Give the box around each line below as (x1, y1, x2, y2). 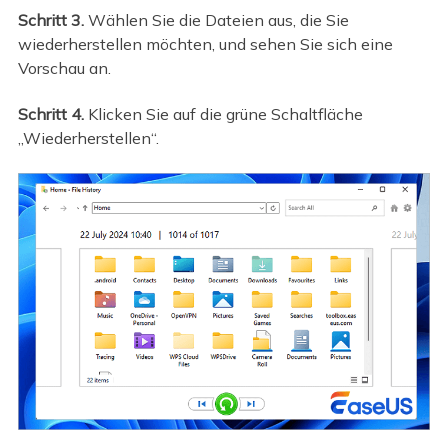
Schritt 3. (17, 9, 84, 30)
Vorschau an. (17, 57, 111, 78)
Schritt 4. (17, 104, 84, 125)
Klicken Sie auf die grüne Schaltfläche (83, 104, 363, 125)
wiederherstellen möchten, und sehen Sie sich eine (17, 33, 393, 54)
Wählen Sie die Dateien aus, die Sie (83, 9, 349, 30)
